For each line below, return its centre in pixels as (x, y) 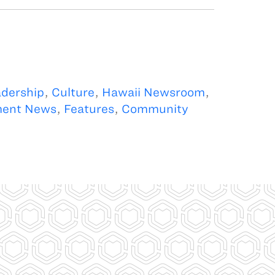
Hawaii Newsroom (153, 92)
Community (155, 109)
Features (89, 109)
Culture (73, 92)
